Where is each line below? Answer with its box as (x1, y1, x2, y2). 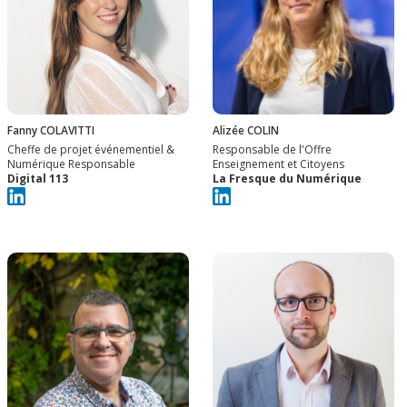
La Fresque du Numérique (213, 171, 362, 187)
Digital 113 (7, 171, 68, 187)
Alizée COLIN (213, 123, 279, 139)
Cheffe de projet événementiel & (7, 142, 174, 158)
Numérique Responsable (7, 156, 135, 173)
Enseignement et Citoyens (213, 156, 344, 173)
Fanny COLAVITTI (7, 123, 94, 139)
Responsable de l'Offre (213, 142, 332, 158)
